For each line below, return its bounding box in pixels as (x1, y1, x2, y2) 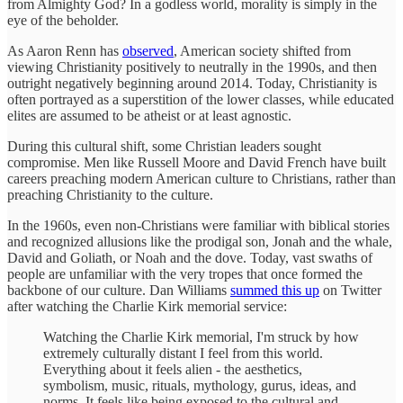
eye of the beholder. (7, 12, 119, 28)
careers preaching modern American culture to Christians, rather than (7, 170, 396, 186)
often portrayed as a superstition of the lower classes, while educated (7, 91, 394, 107)
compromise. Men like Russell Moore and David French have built (7, 154, 386, 170)
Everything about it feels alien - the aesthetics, (43, 361, 302, 377)
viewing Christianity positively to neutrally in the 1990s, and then (7, 58, 377, 75)
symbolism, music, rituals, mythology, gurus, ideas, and (43, 377, 356, 393)
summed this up (230, 282, 319, 298)
